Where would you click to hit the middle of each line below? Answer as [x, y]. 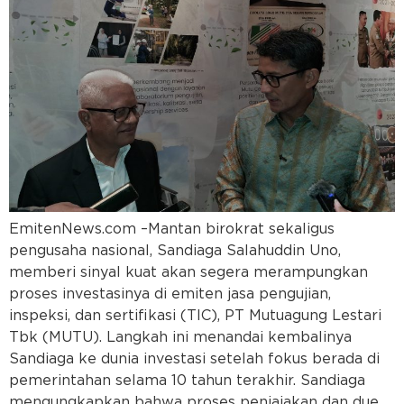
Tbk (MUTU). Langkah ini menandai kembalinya [180, 337]
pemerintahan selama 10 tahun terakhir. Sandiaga [187, 380]
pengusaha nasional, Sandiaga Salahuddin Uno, [175, 250]
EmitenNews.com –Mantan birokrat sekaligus [172, 229]
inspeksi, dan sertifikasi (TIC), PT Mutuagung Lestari [195, 315]
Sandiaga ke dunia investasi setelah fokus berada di [194, 358]
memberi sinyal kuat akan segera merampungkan [188, 272]
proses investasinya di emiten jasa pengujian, [170, 294]
